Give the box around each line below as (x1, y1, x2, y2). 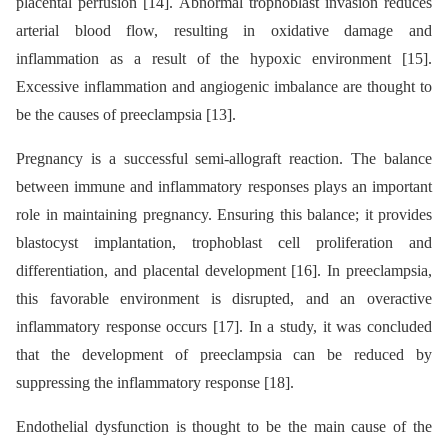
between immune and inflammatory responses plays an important (16, 178, 432, 196)
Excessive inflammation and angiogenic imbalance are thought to (16, 78, 432, 96)
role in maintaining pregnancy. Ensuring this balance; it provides (16, 206, 432, 224)
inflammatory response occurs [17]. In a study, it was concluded (16, 318, 432, 336)
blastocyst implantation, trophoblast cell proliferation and (16, 234, 432, 252)
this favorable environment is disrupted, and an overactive (16, 290, 432, 308)
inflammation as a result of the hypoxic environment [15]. (16, 50, 432, 68)
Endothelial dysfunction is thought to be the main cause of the (16, 418, 432, 436)
